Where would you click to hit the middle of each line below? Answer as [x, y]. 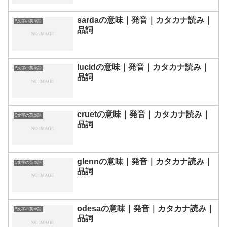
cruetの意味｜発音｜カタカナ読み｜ [144, 114]
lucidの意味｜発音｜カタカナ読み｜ [143, 67]
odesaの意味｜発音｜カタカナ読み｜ [146, 208]
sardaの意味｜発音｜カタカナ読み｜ [145, 20]
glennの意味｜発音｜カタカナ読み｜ [145, 161]
